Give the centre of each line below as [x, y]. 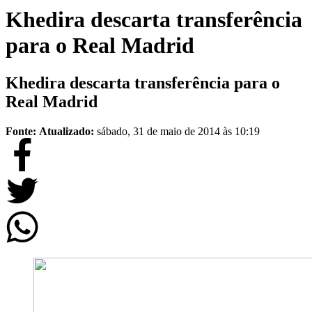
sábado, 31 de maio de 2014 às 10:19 [178, 131]
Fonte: [21, 131]
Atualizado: [68, 131]
